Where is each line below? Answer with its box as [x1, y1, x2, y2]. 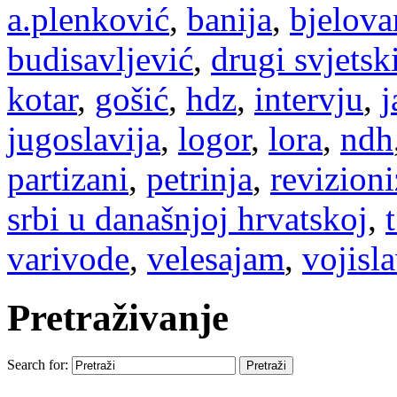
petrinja [146, 159, 253, 198]
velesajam [147, 238, 284, 277]
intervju [254, 79, 363, 118]
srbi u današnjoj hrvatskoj [7, 198, 368, 237]
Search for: [7, 357, 68, 373]
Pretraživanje [7, 296, 229, 339]
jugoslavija [7, 119, 160, 158]
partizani [7, 159, 128, 198]
